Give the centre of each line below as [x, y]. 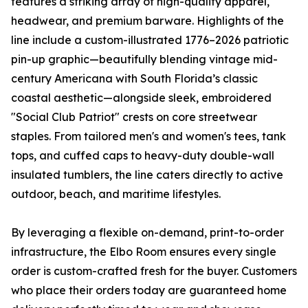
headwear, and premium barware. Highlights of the [147, 21]
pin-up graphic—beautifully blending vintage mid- [144, 59]
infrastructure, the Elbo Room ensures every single [144, 252]
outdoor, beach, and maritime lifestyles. [116, 194]
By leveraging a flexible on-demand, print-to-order [147, 233]
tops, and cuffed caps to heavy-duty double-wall [143, 156]
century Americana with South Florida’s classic [134, 79]
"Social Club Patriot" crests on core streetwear [134, 117]
